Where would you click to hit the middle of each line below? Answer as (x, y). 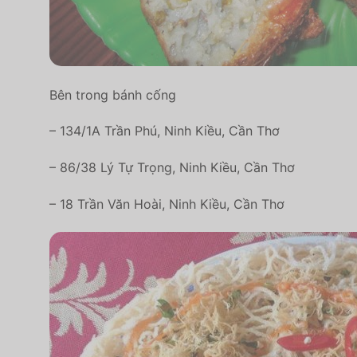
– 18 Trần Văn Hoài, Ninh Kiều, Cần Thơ (167, 204)
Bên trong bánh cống (113, 94)
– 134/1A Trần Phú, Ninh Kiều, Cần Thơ (165, 131)
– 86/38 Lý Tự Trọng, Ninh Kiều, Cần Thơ (172, 167)
